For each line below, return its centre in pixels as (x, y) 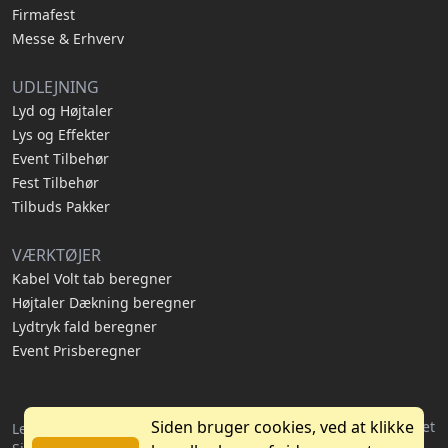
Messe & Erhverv (68, 38)
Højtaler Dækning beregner (104, 302)
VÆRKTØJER (56, 255)
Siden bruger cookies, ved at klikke (282, 427)
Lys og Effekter (61, 134)
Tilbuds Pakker (61, 206)
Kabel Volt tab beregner (92, 278)
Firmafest (43, 14)
